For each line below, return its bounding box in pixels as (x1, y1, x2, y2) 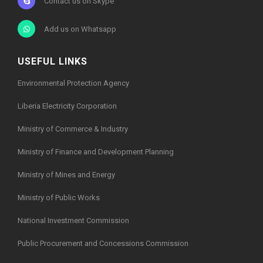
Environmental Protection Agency (18, 79, 129, 88)
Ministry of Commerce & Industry (18, 124, 128, 134)
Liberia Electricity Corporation (18, 102, 117, 111)
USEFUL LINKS (18, 56, 87, 68)
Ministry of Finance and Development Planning (18, 147, 174, 157)
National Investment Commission (18, 216, 129, 225)
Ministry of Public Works (18, 193, 100, 203)
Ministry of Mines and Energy (18, 170, 115, 180)
